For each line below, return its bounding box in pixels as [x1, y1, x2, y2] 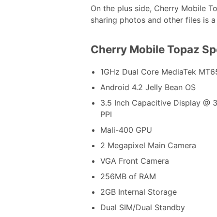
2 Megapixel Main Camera [100, 140, 196, 151]
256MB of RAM [100, 171, 156, 182]
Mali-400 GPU [100, 125, 152, 135]
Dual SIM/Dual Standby [100, 202, 185, 213]
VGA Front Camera [100, 156, 169, 166]
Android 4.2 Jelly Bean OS [100, 82, 196, 93]
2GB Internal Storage [100, 187, 177, 197]
